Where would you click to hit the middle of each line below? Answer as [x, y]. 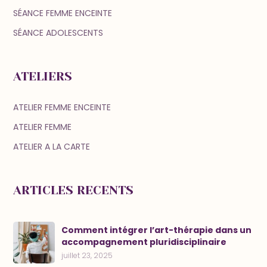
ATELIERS [43, 77]
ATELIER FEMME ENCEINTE [62, 108]
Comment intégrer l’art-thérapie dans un [157, 230]
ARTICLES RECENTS [74, 191]
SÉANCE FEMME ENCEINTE [63, 13]
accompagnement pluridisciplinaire [144, 242]
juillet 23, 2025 [87, 256]
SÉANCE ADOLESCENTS [58, 33]
